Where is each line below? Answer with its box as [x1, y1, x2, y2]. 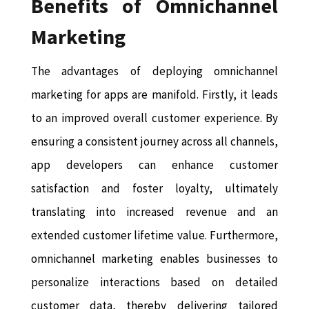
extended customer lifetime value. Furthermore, [30, 228, 279, 243]
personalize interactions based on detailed [30, 275, 279, 290]
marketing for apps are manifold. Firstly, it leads [30, 87, 279, 103]
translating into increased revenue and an [30, 204, 279, 220]
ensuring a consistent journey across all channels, [30, 134, 279, 150]
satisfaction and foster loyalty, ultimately [30, 181, 279, 197]
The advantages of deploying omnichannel [30, 63, 279, 79]
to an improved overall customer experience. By [30, 110, 279, 126]
